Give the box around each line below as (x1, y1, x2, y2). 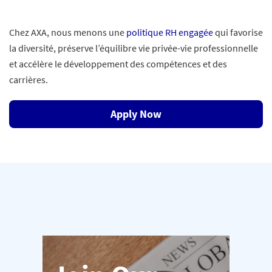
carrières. (9, 73, 50, 86)
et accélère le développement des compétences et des (9, 58, 227, 70)
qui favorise (213, 26, 263, 38)
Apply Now (110, 107, 161, 121)
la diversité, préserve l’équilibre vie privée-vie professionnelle (9, 42, 258, 54)
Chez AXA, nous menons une (9, 26, 126, 38)
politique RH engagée (126, 26, 213, 38)
